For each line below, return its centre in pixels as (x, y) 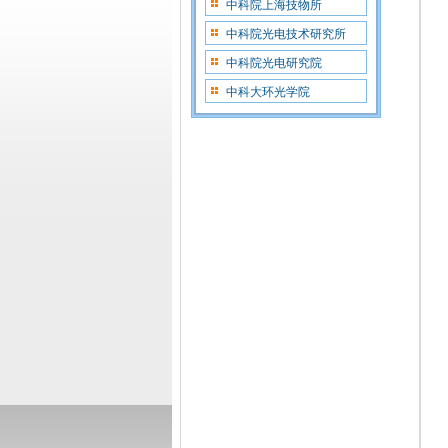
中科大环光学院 (268, 92)
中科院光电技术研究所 (286, 34)
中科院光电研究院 (274, 63)
